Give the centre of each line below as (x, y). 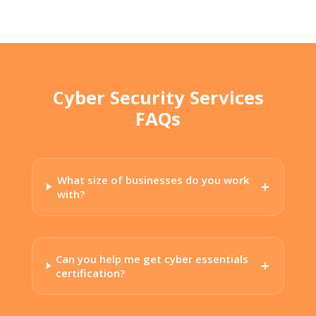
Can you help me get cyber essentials (152, 259)
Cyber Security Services (158, 97)
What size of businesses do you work (153, 180)
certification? (91, 273)
